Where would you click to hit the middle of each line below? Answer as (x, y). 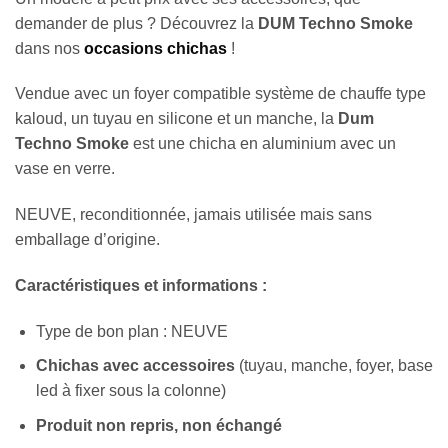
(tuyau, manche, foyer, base (333, 366)
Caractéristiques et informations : (141, 285)
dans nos (49, 48)
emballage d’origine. (87, 240)
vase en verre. (65, 169)
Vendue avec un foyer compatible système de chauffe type (220, 94)
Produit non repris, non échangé (158, 425)
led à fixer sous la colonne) (130, 391)
